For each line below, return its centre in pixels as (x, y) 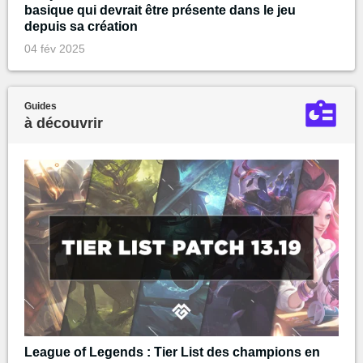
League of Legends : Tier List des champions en (172, 352)
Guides (41, 106)
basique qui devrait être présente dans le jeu (160, 10)
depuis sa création (81, 26)
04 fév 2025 (55, 49)
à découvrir (64, 123)
